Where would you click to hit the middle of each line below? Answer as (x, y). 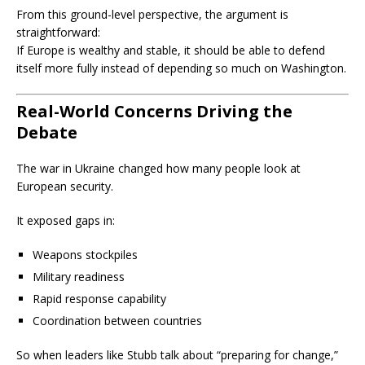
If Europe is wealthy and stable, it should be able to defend (171, 50)
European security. (65, 186)
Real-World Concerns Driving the (154, 111)
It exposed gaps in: (66, 220)
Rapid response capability (99, 299)
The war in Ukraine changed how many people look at (158, 168)
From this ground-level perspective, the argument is (152, 14)
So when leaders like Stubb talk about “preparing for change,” (177, 355)
